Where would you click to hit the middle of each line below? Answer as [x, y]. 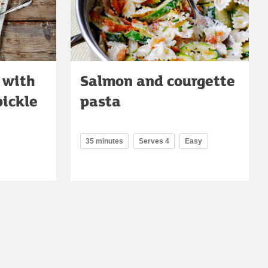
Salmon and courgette [158, 81]
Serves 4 [154, 141]
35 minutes [104, 141]
